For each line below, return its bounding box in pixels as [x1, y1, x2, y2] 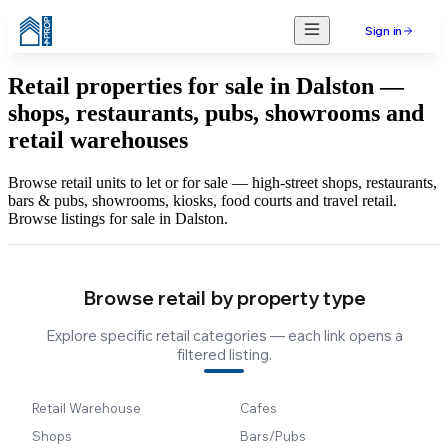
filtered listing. [176, 344, 272, 364]
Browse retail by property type [82, 284, 366, 310]
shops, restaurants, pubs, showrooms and [8, 99, 424, 126]
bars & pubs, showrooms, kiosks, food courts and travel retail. [8, 191, 397, 209]
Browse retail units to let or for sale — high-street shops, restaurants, [8, 173, 437, 191]
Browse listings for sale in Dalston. [8, 209, 228, 227]
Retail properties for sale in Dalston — [8, 72, 404, 99]
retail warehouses [8, 126, 188, 153]
